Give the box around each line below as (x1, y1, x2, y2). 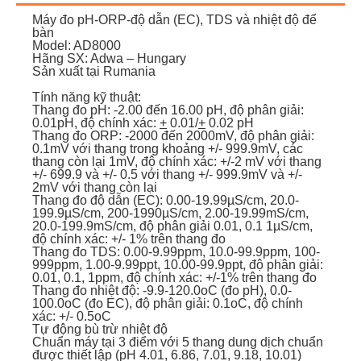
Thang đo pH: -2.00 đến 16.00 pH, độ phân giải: (32, 102, 304, 117)
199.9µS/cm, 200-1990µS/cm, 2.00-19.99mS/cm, (32, 205, 309, 220)
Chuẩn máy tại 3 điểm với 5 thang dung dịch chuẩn (32, 334, 323, 349)
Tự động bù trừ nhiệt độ (32, 322, 168, 336)
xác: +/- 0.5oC (32, 309, 111, 323)
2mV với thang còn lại (32, 180, 157, 194)
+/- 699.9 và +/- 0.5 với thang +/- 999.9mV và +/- (32, 167, 302, 181)
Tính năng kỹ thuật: (32, 89, 141, 104)
